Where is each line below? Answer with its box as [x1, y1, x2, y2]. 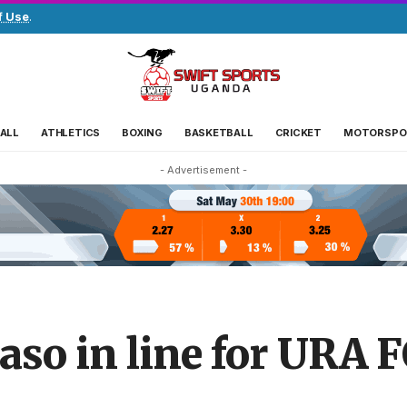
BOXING [122, 125, 163, 139]
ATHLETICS [41, 125, 101, 139]
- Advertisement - [160, 163, 247, 176]
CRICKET [274, 125, 323, 139]
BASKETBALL [184, 125, 253, 139]
